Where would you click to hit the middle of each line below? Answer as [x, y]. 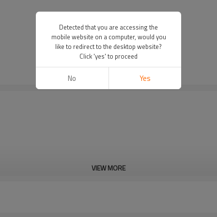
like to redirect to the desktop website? [108, 46]
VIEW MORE [108, 168]
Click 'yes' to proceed [108, 56]
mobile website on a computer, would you [108, 37]
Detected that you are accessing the [108, 27]
